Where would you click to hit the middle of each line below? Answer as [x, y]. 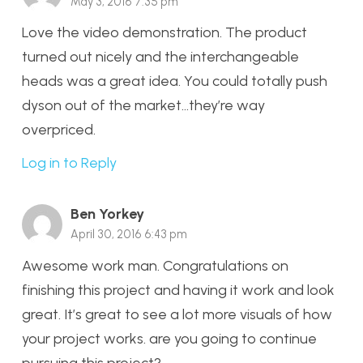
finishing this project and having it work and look [178, 290]
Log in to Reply [69, 163]
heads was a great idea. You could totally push [175, 81]
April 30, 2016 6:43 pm [129, 235]
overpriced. [59, 130]
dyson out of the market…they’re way [143, 106]
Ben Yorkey [107, 214]
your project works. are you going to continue [169, 338]
